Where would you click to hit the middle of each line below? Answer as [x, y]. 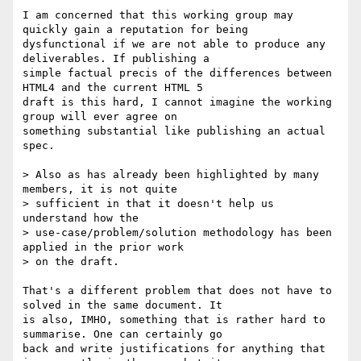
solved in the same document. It [126, 305]
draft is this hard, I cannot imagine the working [177, 102]
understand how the [84, 218]
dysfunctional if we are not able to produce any [174, 44]
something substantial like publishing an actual [174, 131]
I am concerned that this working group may [158, 15]
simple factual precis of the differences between [177, 73]
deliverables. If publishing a [119, 59]
